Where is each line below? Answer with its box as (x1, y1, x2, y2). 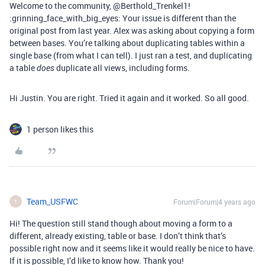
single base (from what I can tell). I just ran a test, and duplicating (9, 50, 252, 61)
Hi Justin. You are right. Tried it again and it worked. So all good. (9, 92, 249, 104)
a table (9, 62, 37, 73)
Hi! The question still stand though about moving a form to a (9, 218, 232, 229)
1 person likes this (27, 124, 93, 135)
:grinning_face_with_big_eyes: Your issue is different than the (9, 12, 236, 24)
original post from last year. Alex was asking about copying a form (9, 25, 254, 36)
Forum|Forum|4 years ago (173, 197, 256, 206)
